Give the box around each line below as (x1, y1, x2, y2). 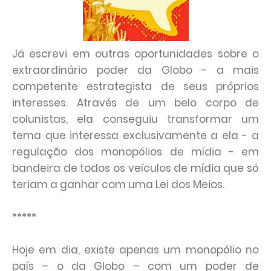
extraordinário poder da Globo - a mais (12, 63, 259, 77)
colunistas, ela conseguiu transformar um (12, 112, 259, 126)
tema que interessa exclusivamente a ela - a (12, 128, 259, 143)
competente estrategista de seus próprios (12, 79, 259, 94)
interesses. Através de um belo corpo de (12, 96, 259, 110)
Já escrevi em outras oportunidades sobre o (12, 47, 259, 61)
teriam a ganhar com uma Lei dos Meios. (12, 177, 224, 192)
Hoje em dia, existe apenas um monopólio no (12, 243, 259, 257)
